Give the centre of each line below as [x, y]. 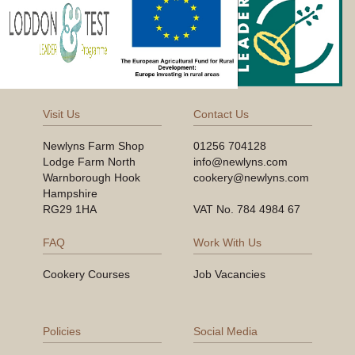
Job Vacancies [229, 274]
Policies [62, 331]
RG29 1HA [70, 209]
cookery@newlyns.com [251, 177]
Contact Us [221, 114]
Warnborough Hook [92, 177]
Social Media [225, 331]
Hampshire [70, 193]
